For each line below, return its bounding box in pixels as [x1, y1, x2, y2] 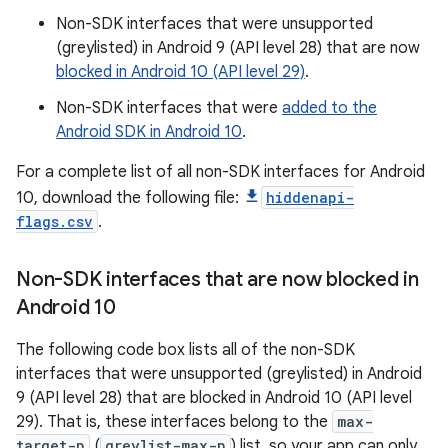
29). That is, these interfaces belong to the [16, 412, 332, 432]
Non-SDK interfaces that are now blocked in [16, 267, 419, 292]
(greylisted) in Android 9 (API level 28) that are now [56, 38, 420, 58]
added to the [282, 98, 377, 118]
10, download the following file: [16, 188, 243, 208]
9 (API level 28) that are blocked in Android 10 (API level [16, 388, 412, 408]
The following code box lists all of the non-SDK [16, 340, 355, 360]
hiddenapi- [266, 188, 354, 207]
